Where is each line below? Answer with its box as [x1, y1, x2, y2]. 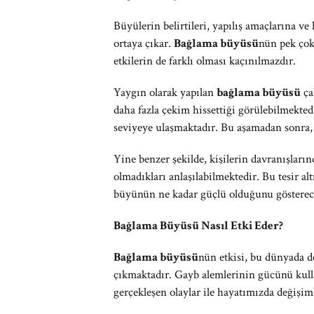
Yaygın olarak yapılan [114, 85, 217, 100]
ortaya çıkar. [114, 36, 174, 51]
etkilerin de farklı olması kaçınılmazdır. [114, 53, 296, 69]
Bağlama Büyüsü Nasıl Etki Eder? [114, 218, 283, 233]
